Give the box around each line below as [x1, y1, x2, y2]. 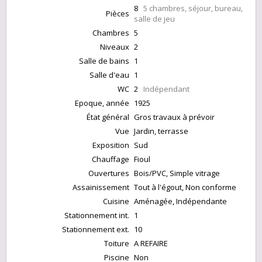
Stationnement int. [64, 210, 129, 221]
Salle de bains [79, 56, 129, 67]
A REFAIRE [134, 238, 168, 249]
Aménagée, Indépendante [134, 196, 227, 207]
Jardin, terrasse [134, 126, 188, 137]
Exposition [92, 140, 129, 151]
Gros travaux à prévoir [134, 112, 215, 123]
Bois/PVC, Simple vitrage [134, 168, 220, 179]
